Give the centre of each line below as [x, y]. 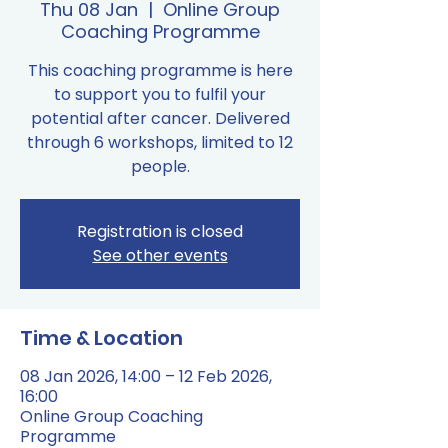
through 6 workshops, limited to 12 [160, 142]
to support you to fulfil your [160, 94]
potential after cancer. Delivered [160, 118]
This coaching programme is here [160, 70]
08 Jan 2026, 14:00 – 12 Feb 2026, [146, 376]
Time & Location [101, 338]
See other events [160, 255]
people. [160, 166]
